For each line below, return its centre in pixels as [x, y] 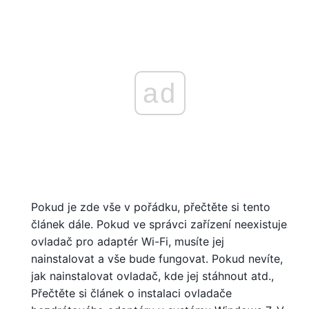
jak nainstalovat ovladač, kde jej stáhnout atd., [152, 276]
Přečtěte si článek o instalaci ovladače [131, 293]
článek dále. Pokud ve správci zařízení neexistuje [159, 224]
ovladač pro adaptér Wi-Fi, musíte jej [128, 241]
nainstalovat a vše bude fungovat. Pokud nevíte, [157, 258]
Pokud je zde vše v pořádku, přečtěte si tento [151, 207]
